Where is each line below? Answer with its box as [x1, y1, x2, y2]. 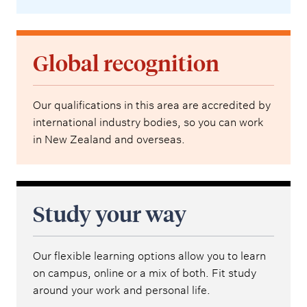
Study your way [33, 200, 186, 228]
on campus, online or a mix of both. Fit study [33, 267, 256, 280]
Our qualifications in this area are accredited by [33, 99, 271, 112]
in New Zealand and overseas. [33, 133, 185, 147]
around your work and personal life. [33, 284, 210, 297]
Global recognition [33, 49, 219, 77]
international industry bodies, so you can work [33, 116, 264, 130]
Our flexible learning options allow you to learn [33, 249, 266, 263]
